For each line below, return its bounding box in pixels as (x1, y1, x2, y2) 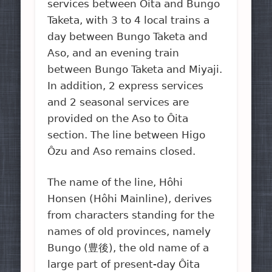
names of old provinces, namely (47, 225, 211, 237)
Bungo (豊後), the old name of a (47, 241, 209, 254)
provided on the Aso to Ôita (47, 112, 189, 124)
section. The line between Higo (47, 128, 206, 141)
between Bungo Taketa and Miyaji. (47, 63, 223, 75)
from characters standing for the (47, 208, 215, 221)
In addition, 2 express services (47, 79, 204, 92)
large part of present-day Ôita (47, 257, 200, 270)
